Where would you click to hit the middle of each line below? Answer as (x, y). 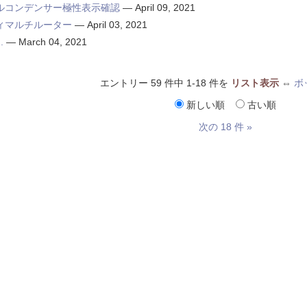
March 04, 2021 (52, 42)
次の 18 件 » (225, 127)
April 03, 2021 (117, 25)
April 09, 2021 (165, 8)
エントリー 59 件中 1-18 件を (165, 83)
